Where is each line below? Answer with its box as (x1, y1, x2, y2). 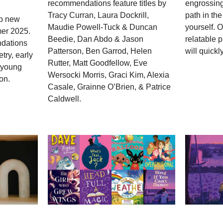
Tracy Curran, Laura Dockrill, (48, 11, 149, 20)
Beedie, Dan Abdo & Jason (48, 35, 144, 44)
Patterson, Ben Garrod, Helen (48, 47, 152, 56)
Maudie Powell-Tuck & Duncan (48, 23, 158, 32)
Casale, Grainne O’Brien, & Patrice (48, 83, 171, 92)
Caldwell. (48, 95, 82, 104)
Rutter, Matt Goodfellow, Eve (48, 59, 148, 68)
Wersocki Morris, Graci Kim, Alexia (48, 71, 170, 80)
